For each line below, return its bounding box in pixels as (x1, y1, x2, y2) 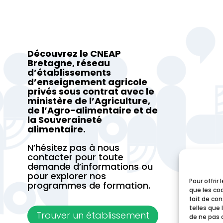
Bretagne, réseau (27, 56, 110, 69)
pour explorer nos (27, 169, 106, 182)
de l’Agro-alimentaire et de (27, 104, 158, 116)
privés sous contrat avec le (27, 85, 154, 98)
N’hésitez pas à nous (27, 141, 119, 154)
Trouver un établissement (36, 209, 149, 222)
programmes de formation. (27, 179, 150, 192)
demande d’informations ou (27, 160, 153, 173)
